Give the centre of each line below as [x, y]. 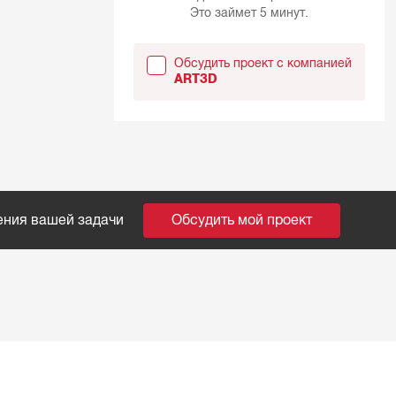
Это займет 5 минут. [249, 12]
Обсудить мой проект [242, 221]
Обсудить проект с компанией [263, 64]
